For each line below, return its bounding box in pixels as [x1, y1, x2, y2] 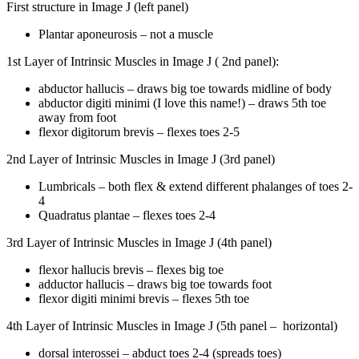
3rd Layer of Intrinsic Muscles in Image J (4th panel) [6, 235, 272, 249]
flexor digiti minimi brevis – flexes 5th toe [38, 291, 249, 305]
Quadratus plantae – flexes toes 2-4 [38, 208, 216, 222]
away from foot [38, 110, 116, 124]
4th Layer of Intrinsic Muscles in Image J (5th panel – [6, 318, 276, 333]
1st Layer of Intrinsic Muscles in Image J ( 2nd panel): [6, 54, 279, 68]
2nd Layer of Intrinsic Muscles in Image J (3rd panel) [6, 151, 275, 166]
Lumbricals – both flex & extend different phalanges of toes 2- [38, 179, 353, 193]
